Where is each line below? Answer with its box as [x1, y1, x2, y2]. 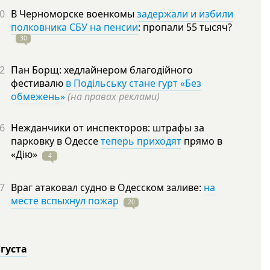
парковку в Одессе [11, 134, 101, 148]
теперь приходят [101, 134, 181, 148]
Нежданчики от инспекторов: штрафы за [11, 121, 204, 134]
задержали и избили [137, 7, 233, 20]
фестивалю [11, 77, 66, 90]
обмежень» [11, 90, 65, 103]
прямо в [181, 134, 222, 148]
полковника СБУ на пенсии [11, 20, 138, 34]
